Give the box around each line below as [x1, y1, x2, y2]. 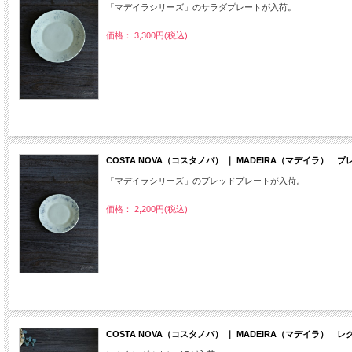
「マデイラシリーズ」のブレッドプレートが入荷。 [106, 175, 305, 185]
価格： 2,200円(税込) [106, 203, 188, 214]
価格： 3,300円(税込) [106, 30, 188, 40]
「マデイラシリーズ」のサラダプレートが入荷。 [106, 2, 296, 12]
